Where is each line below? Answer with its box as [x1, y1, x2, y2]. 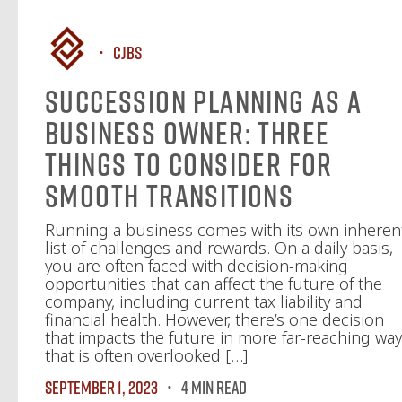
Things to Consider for [45, 145, 333, 183]
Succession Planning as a [45, 83, 363, 120]
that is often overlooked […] [45, 345, 248, 366]
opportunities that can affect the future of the [45, 273, 382, 294]
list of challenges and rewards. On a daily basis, [45, 237, 393, 258]
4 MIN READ [181, 376, 247, 398]
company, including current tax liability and [45, 291, 363, 312]
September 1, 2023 [45, 376, 158, 398]
